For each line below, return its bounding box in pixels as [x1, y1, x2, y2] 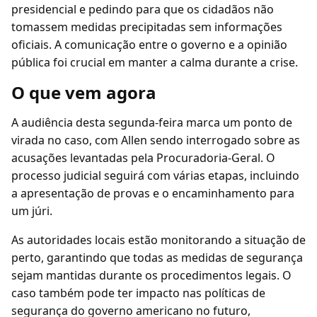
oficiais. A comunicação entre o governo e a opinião [11, 37, 287, 52]
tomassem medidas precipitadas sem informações [11, 19, 282, 35]
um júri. [11, 203, 52, 219]
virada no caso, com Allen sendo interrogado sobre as [11, 132, 300, 148]
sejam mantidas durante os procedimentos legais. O [11, 267, 292, 283]
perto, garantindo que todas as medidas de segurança [11, 250, 303, 265]
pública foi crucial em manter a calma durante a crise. [11, 54, 298, 70]
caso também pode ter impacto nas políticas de [11, 285, 265, 301]
